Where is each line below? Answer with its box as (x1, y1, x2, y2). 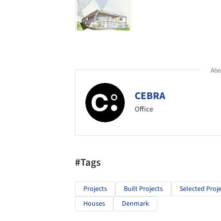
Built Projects (124, 184, 163, 194)
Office (135, 104, 153, 115)
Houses (83, 198, 105, 209)
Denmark (122, 198, 149, 209)
